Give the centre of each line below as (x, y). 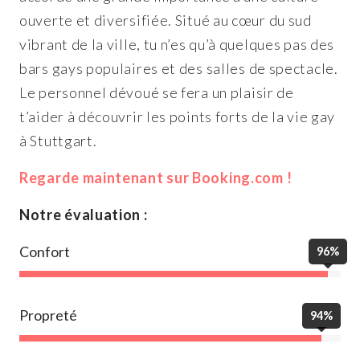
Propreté (48, 315)
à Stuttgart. (58, 140)
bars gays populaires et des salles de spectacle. (179, 68)
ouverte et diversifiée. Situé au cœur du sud (166, 20)
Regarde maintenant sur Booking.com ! (156, 177)
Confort (45, 251)
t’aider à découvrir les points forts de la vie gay (178, 116)
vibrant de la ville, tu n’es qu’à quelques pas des (177, 44)
